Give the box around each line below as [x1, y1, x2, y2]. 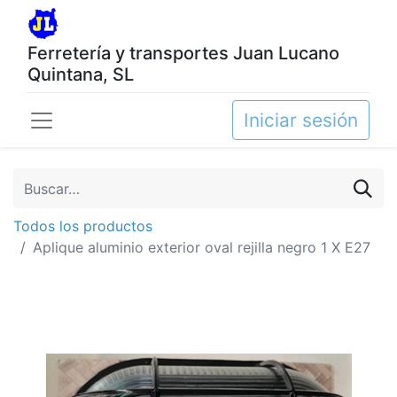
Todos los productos [13, 217, 152, 235]
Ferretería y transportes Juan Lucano [27, 43, 339, 64]
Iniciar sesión [244, 109, 358, 131]
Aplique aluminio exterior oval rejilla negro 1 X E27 [33, 238, 370, 256]
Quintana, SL [27, 64, 134, 85]
